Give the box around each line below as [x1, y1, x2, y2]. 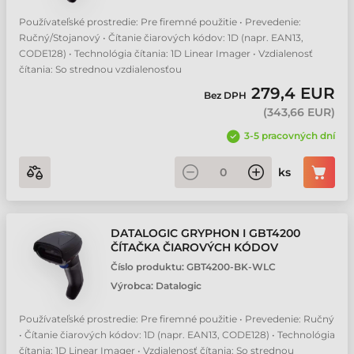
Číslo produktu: [111, 261, 186, 273]
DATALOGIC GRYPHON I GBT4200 [111, 226, 300, 240]
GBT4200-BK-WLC [186, 261, 276, 273]
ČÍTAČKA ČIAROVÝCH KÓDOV [111, 240, 278, 254]
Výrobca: [111, 280, 156, 292]
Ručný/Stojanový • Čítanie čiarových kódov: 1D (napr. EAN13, [19, 32, 303, 43]
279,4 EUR [251, 84, 335, 103]
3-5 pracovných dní [244, 130, 335, 141]
